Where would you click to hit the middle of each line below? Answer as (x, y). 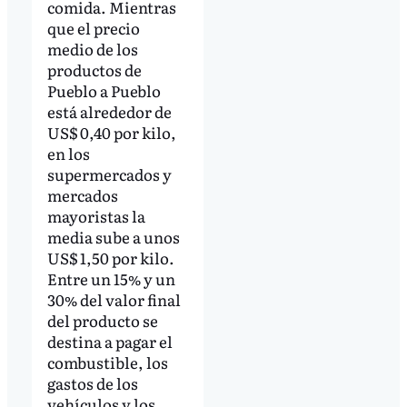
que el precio (93, 28)
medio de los (92, 49)
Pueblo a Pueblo (104, 91)
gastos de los (92, 383)
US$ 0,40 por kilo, (111, 133)
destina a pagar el (109, 342)
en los (68, 154)
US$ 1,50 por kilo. (110, 258)
